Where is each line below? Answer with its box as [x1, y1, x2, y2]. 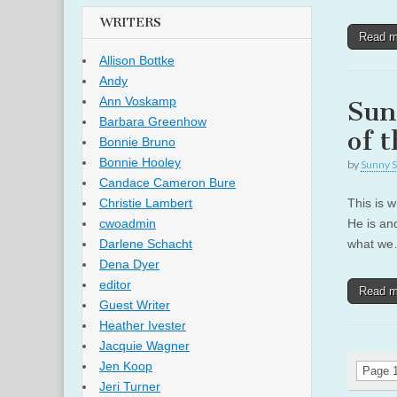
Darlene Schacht [99, 237, 192, 252]
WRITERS [100, 15, 161, 30]
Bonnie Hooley [99, 155, 181, 170]
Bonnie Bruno [99, 135, 175, 150]
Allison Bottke [99, 53, 175, 68]
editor [99, 277, 131, 292]
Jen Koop [99, 359, 152, 374]
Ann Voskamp [99, 94, 176, 109]
